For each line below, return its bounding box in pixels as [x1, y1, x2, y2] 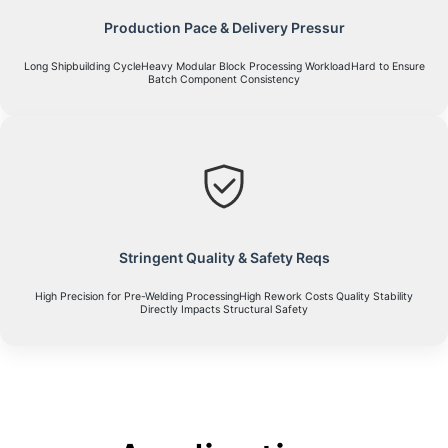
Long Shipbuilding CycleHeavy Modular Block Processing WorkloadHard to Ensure [23, 60, 425, 74]
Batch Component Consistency [148, 73, 300, 87]
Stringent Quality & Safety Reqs [118, 249, 330, 267]
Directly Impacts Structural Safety [140, 303, 308, 317]
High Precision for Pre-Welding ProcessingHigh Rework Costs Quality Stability [35, 290, 413, 304]
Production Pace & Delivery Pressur [103, 19, 345, 37]
